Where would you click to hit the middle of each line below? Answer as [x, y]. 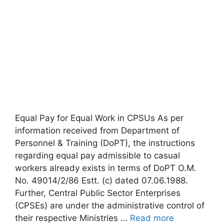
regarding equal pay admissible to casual [97, 155]
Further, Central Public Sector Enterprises [98, 193]
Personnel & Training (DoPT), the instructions [105, 143]
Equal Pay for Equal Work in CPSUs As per [99, 118]
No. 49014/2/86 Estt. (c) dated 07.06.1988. [101, 180]
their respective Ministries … [72, 218]
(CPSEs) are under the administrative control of [110, 205]
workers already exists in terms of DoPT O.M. [106, 168]
